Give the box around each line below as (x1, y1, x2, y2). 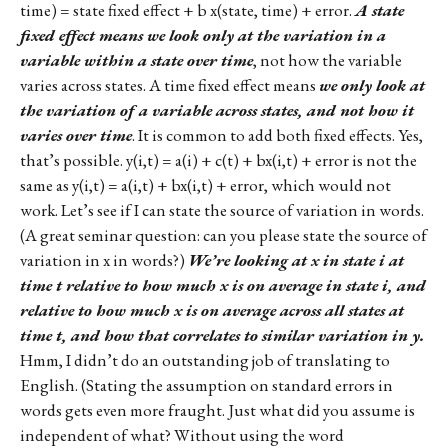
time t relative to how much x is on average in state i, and (20, 273, 426, 296)
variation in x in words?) (20, 248, 188, 271)
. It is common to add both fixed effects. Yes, (132, 123, 423, 146)
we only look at (319, 73, 425, 96)
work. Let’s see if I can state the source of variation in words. (20, 198, 424, 221)
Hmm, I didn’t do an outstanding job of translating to (20, 348, 390, 371)
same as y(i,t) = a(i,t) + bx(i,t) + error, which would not (20, 173, 391, 196)
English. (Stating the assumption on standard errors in (20, 373, 393, 396)
